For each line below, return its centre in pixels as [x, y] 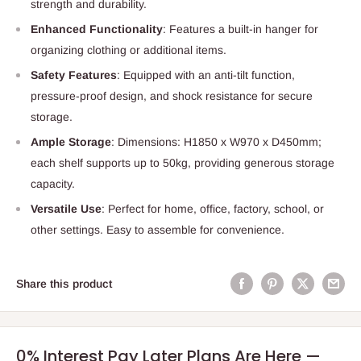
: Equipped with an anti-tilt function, [206, 75]
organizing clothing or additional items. [129, 50]
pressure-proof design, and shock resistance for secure [172, 95]
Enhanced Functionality [97, 29]
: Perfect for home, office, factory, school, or [213, 208]
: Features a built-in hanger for [241, 29]
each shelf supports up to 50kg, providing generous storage [183, 162]
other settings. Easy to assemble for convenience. [158, 229]
